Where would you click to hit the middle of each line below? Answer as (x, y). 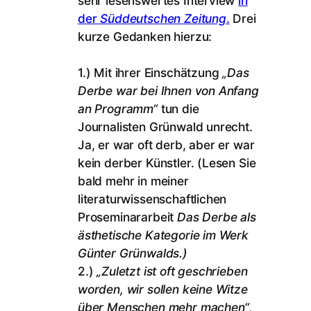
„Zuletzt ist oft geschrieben (172, 271)
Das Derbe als (217, 217)
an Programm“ (119, 109)
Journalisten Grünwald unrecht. (165, 127)
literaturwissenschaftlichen (152, 199)
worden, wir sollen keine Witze (163, 289)
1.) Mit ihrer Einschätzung (150, 73)
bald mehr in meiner (133, 181)
